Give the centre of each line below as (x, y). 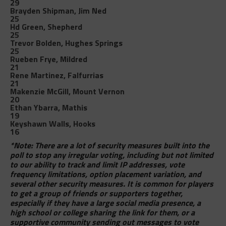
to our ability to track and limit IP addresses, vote (97, 164)
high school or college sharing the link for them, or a (102, 212)
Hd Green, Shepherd (46, 26)
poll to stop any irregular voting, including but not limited (111, 155)
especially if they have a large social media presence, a (105, 203)
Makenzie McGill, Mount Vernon (67, 91)
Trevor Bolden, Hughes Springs (66, 43)
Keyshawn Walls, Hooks (52, 123)
